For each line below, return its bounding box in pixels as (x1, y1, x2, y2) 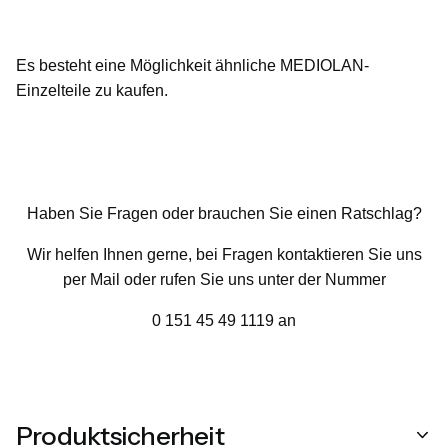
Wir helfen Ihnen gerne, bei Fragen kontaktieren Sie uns (26, 245, 422, 263)
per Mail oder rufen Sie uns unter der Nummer (62, 270, 386, 288)
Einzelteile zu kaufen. (16, 81, 172, 99)
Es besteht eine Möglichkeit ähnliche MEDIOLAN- (16, 56, 369, 74)
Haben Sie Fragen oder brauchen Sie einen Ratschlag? (26, 204, 422, 222)
